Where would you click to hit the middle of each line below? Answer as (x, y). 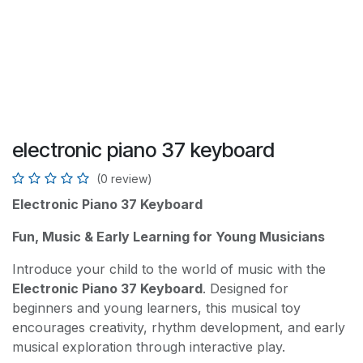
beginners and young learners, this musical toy (156, 307)
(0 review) (124, 178)
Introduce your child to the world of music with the (169, 269)
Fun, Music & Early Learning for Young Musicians (169, 236)
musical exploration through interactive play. (149, 346)
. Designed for (246, 288)
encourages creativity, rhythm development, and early (179, 327)
